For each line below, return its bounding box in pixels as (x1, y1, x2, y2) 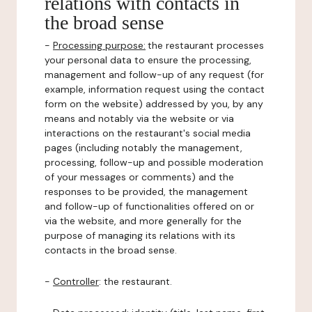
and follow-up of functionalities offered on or (45, 200, 254, 212)
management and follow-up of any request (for (45, 68, 264, 81)
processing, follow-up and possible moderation (45, 156, 263, 169)
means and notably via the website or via (45, 112, 234, 125)
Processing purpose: (53, 39, 146, 52)
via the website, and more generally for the (45, 214, 242, 227)
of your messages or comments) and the (45, 171, 234, 183)
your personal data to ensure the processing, (45, 54, 251, 66)
